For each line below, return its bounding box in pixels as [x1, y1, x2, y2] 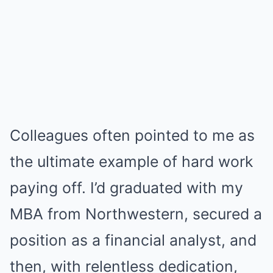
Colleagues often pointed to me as [10, 126, 255, 144]
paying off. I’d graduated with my [10, 179, 243, 197]
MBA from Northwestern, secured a [10, 205, 262, 223]
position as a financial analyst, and [10, 231, 257, 249]
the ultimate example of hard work [10, 152, 253, 171]
